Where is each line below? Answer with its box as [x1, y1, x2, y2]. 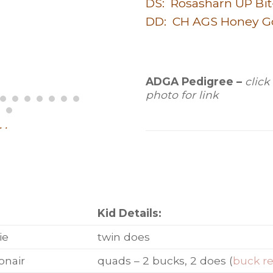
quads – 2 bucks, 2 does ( [97, 253, 233, 267]
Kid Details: [97, 206, 162, 219]
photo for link [145, 88, 218, 101]
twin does [97, 230, 151, 243]
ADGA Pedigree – [145, 74, 242, 88]
